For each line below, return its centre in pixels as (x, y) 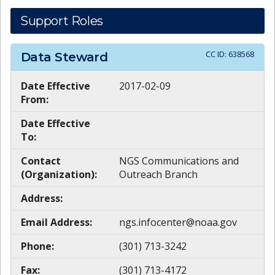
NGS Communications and (179, 161)
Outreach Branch (158, 174)
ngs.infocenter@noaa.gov (178, 222)
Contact (41, 161)
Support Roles (62, 21)
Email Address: (56, 222)
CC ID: (217, 54)
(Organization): (59, 174)
